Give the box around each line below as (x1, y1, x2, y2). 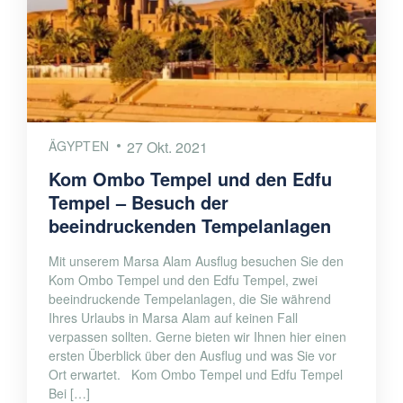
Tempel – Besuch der (49, 189, 228, 216)
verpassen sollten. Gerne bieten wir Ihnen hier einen (49, 327, 346, 346)
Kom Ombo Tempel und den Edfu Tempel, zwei (49, 271, 318, 290)
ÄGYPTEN (49, 137, 110, 156)
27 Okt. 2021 (127, 137, 209, 158)
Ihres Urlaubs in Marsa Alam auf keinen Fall (49, 309, 298, 327)
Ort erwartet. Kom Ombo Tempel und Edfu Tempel (49, 365, 350, 384)
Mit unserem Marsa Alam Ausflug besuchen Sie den (49, 252, 344, 271)
